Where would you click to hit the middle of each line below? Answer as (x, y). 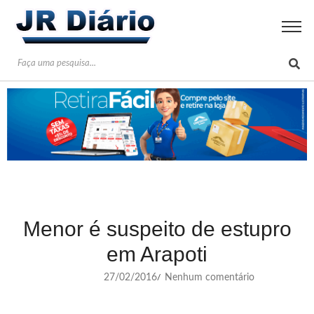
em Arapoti (157, 254)
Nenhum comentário (208, 277)
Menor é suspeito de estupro (157, 228)
